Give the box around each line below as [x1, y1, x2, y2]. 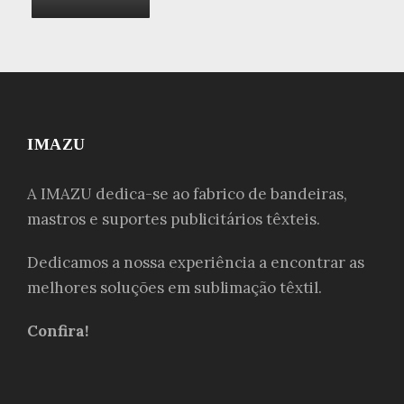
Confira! [27, 320, 88, 341]
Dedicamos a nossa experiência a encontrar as [27, 252, 364, 272]
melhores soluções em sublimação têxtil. [27, 277, 322, 298]
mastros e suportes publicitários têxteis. [27, 208, 320, 229]
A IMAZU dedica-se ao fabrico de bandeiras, [27, 183, 347, 204]
